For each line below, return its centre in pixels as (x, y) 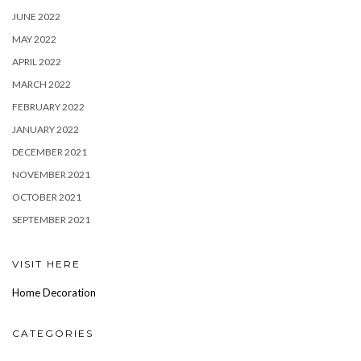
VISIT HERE (46, 263)
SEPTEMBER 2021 (51, 219)
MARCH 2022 (41, 84)
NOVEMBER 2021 (51, 174)
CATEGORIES (53, 333)
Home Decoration (54, 292)
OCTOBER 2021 (47, 197)
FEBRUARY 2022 (48, 106)
